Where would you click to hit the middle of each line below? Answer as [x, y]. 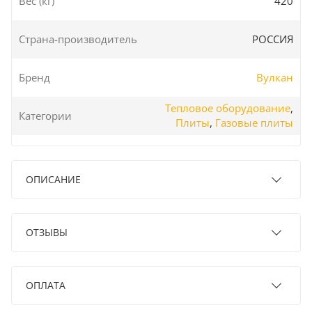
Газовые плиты [254, 123]
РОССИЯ [273, 39]
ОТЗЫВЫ [47, 232]
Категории [45, 115]
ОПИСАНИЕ [53, 179]
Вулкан [275, 77]
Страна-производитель [78, 39]
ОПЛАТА [46, 285]
